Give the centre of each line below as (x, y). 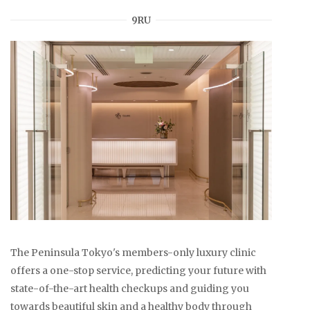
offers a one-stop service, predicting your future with (138, 271)
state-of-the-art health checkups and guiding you (130, 289)
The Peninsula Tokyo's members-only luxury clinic (133, 253)
